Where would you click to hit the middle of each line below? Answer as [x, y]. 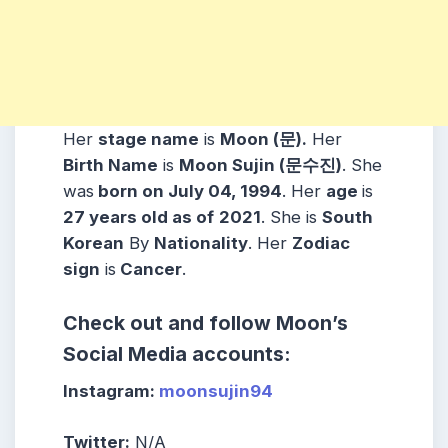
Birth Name [110, 165]
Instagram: [111, 390]
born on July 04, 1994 [188, 191]
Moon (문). [263, 139]
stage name [148, 139]
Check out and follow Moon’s [205, 322]
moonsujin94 [216, 390]
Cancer [149, 269]
